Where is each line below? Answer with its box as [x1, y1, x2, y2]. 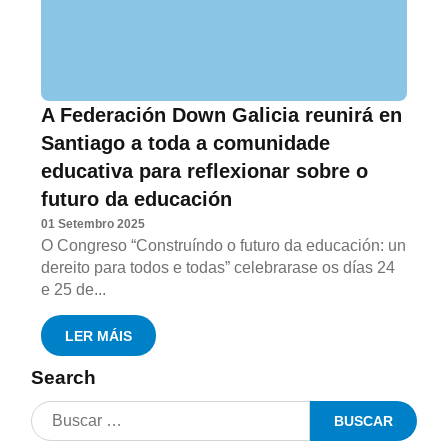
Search [31, 366, 97, 388]
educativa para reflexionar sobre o [41, 160, 369, 182]
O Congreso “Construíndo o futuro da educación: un [41, 237, 407, 254]
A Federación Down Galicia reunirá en [41, 104, 403, 126]
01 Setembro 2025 [41, 217, 146, 231]
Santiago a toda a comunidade [41, 132, 331, 154]
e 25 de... [41, 281, 107, 298]
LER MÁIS [65, 327, 133, 344]
